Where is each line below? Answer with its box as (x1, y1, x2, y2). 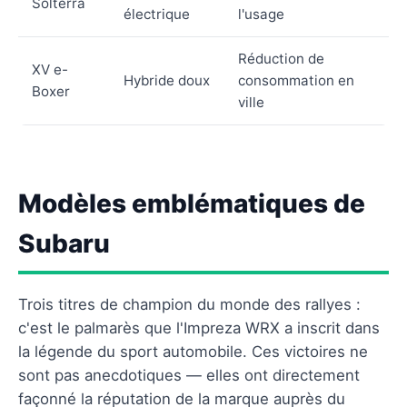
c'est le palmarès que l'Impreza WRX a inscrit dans (18, 318, 380, 337)
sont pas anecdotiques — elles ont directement (18, 365, 360, 384)
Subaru (18, 227, 110, 259)
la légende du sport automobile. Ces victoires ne (18, 342, 368, 361)
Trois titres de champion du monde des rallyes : (18, 294, 361, 313)
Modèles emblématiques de (18, 187, 365, 219)
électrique (124, 5, 190, 23)
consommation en (238, 71, 354, 89)
